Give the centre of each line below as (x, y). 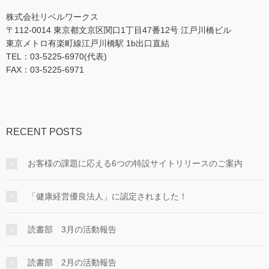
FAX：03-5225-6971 (45, 69)
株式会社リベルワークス (52, 17)
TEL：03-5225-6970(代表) (56, 56)
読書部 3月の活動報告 (72, 229)
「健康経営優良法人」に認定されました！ (107, 196)
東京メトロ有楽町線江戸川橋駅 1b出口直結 (88, 43)
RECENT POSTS (44, 131)
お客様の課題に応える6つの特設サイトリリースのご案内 (135, 163)
